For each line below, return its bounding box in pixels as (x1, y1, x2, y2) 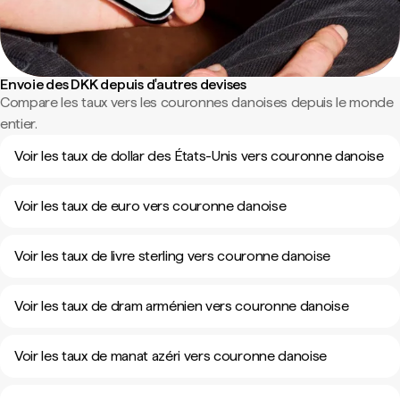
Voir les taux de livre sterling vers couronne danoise (14, 247, 331, 264)
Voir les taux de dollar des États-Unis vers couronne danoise (14, 147, 384, 164)
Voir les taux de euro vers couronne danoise (14, 197, 287, 214)
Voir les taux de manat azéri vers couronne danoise (14, 347, 327, 364)
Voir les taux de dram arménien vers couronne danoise (14, 297, 349, 314)
